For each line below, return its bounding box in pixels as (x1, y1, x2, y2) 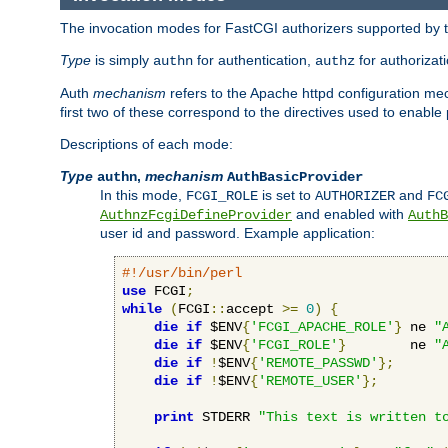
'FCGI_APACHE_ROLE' (250, 318, 394, 335)
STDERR (194, 408, 258, 425)
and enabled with (292, 205, 408, 222)
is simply (91, 51, 153, 68)
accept (226, 300, 282, 317)
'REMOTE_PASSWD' (258, 354, 378, 371)
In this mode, (100, 186, 186, 203)
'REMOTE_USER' (258, 372, 362, 389)
